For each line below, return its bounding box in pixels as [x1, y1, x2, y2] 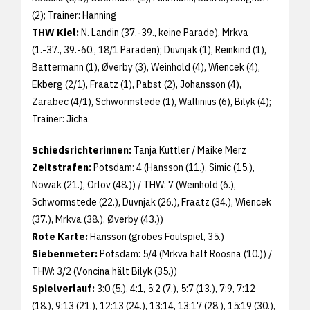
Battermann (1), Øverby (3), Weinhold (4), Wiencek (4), [32, 61, 260, 74]
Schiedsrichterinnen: [32, 144, 131, 157]
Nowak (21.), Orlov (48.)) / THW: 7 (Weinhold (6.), [32, 179, 236, 192]
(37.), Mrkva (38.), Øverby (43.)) [32, 213, 165, 226]
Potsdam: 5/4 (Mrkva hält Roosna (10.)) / [98, 248, 272, 261]
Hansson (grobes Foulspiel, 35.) [88, 230, 224, 244]
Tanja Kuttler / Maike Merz [131, 144, 246, 157]
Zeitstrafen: [32, 161, 91, 174]
